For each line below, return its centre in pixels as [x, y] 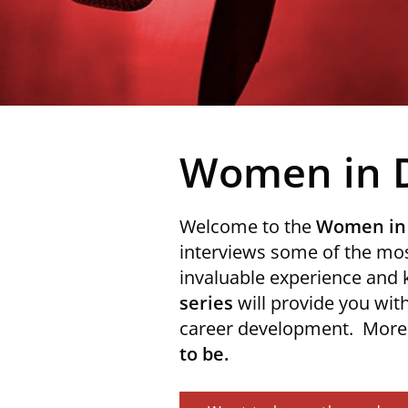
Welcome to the [245, 226]
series [206, 303]
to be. [204, 354]
